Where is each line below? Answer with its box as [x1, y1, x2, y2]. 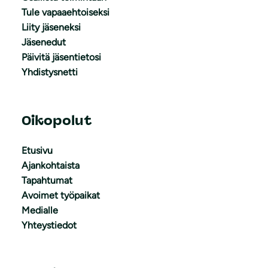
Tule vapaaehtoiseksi [22, 6, 109, 18]
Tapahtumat [22, 174, 72, 186]
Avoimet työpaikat [22, 189, 100, 201]
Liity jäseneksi [22, 21, 81, 33]
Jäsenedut [22, 36, 66, 48]
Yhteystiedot [22, 219, 77, 231]
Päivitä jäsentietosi [22, 51, 101, 63]
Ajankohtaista [22, 159, 80, 171]
